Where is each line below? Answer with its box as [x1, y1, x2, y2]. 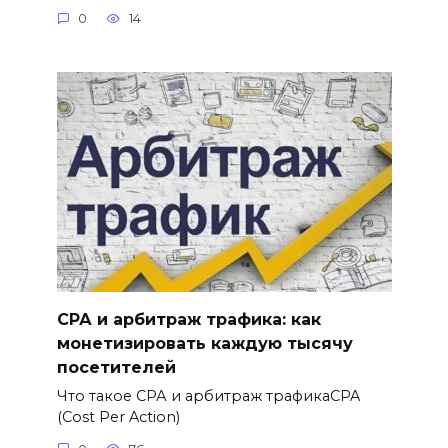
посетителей [56, 357, 176, 377]
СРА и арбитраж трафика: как [56, 309, 321, 329]
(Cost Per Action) [56, 408, 180, 427]
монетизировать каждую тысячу [56, 333, 353, 353]
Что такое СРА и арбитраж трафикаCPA [56, 387, 360, 406]
